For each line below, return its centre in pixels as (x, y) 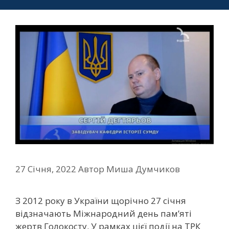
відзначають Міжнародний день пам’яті (104, 214)
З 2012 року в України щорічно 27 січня (101, 201)
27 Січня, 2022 (46, 169)
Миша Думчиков (143, 169)
